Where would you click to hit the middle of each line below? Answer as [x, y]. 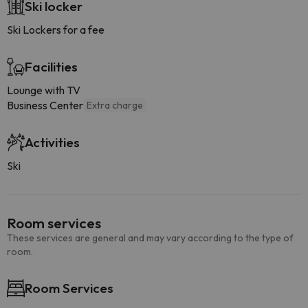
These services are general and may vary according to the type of [150, 238]
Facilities [51, 67]
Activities [52, 142]
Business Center [45, 105]
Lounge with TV [44, 90]
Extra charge [115, 105]
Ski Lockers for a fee [56, 30]
